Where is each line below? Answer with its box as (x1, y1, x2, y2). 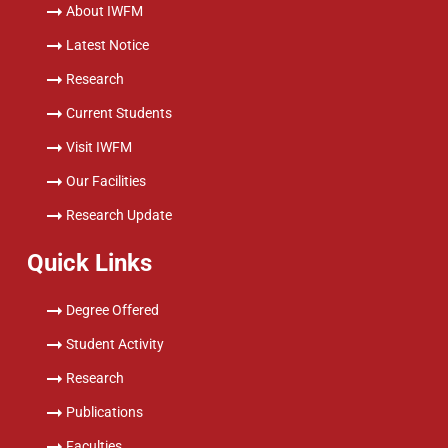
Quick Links (27, 249, 152, 278)
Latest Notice (66, 37, 149, 54)
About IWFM (66, 3, 143, 20)
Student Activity (66, 336, 164, 353)
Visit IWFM (66, 139, 132, 156)
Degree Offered (66, 302, 159, 319)
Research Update (66, 207, 172, 224)
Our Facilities (66, 173, 146, 190)
